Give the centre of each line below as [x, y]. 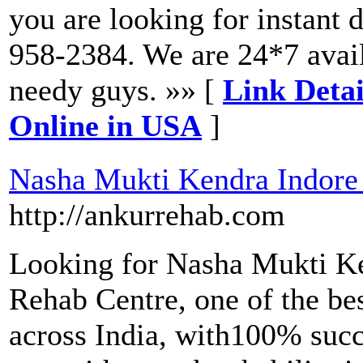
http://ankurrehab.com [147, 215]
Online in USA [105, 126]
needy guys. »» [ [116, 90]
